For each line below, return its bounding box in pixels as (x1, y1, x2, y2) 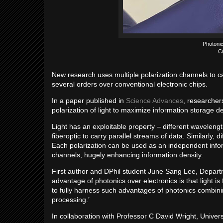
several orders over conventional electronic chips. (52, 80, 208, 88)
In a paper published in (52, 97, 126, 105)
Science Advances (126, 97, 183, 105)
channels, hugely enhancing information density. (52, 151, 203, 159)
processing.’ (52, 196, 90, 204)
